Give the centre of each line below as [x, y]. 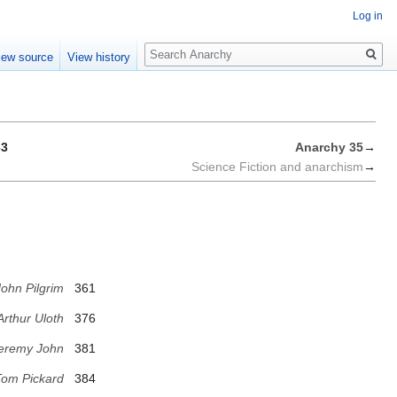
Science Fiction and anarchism [277, 167]
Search [173, 45]
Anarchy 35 [329, 148]
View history [99, 58]
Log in [368, 16]
